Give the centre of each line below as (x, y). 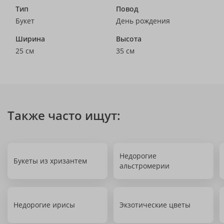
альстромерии (144, 166)
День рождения (143, 21)
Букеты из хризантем (50, 161)
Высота (129, 39)
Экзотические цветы (155, 205)
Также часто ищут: (64, 115)
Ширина (30, 39)
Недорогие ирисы (44, 205)
